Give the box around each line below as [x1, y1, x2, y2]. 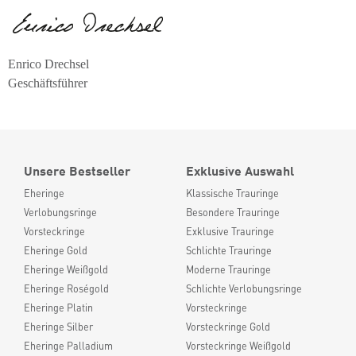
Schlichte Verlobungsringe [186, 282, 302, 295]
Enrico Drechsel [8, 57, 89, 71]
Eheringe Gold [24, 244, 87, 257]
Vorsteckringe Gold [186, 320, 270, 333]
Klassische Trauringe [186, 187, 279, 199]
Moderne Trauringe [186, 263, 271, 276]
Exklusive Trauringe [186, 225, 274, 238]
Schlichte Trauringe [186, 244, 272, 257]
